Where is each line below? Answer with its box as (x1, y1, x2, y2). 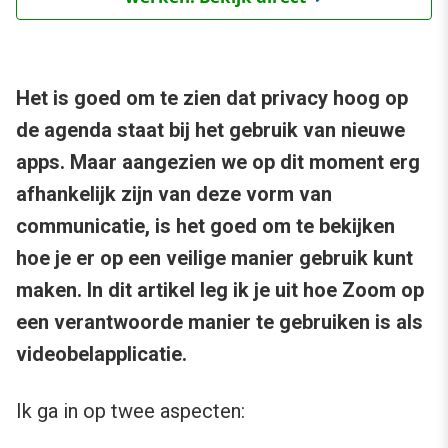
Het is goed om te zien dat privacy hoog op (16, 86, 408, 111)
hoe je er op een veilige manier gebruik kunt (16, 246, 413, 271)
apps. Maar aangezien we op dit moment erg (16, 150, 420, 175)
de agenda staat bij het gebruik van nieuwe (16, 118, 405, 143)
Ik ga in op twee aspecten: (16, 399, 245, 424)
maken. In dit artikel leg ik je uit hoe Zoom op (16, 278, 424, 303)
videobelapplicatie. (16, 342, 187, 367)
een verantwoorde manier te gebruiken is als (16, 310, 423, 335)
